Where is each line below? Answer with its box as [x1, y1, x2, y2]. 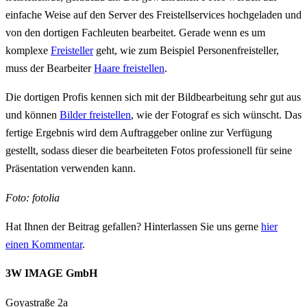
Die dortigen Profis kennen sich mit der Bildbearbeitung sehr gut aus [5, 90, 301, 104]
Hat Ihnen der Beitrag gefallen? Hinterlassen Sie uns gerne [5, 220, 261, 234]
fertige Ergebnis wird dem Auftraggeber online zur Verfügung [5, 126, 272, 140]
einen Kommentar [5, 238, 82, 251]
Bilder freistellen [60, 108, 131, 122]
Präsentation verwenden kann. [5, 162, 136, 175]
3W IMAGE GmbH [5, 267, 97, 280]
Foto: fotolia [5, 191, 60, 204]
